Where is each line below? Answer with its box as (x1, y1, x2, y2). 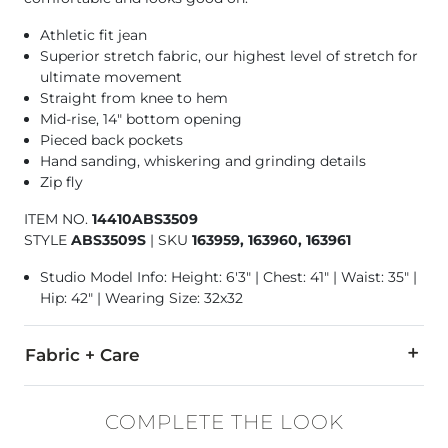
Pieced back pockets (40, 130, 183, 149)
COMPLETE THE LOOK (104, 409, 344, 434)
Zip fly (40, 172, 83, 191)
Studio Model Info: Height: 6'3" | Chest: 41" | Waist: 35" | (40, 267, 417, 286)
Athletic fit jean (40, 25, 147, 44)
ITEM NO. (24, 209, 92, 228)
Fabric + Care (25, 344, 140, 365)
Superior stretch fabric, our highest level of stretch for (40, 46, 418, 65)
